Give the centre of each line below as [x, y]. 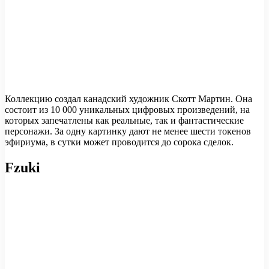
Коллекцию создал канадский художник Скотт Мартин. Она [128, 99]
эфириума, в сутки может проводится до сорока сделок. [119, 142]
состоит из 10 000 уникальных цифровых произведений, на [127, 110]
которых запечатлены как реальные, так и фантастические [124, 121]
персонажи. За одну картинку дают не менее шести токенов [128, 131]
